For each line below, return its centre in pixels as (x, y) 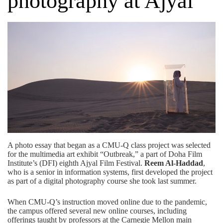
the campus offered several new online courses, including (97, 211)
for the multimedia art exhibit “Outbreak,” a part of (88, 154)
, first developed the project (170, 172)
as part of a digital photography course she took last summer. (102, 181)
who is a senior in (36, 172)
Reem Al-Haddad (174, 163)
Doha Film (185, 154)
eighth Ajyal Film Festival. (101, 163)
